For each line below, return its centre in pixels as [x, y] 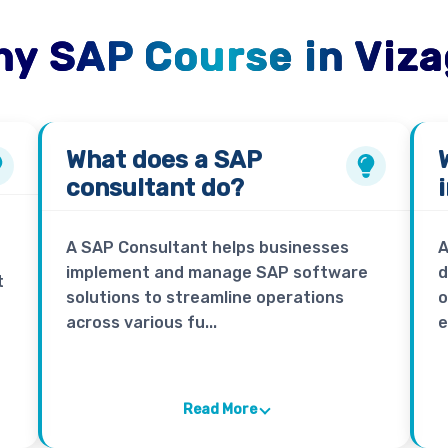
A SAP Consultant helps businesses [207, 248]
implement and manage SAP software [216, 273]
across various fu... [141, 323]
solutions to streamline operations [204, 298]
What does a [139, 160]
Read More [219, 410]
